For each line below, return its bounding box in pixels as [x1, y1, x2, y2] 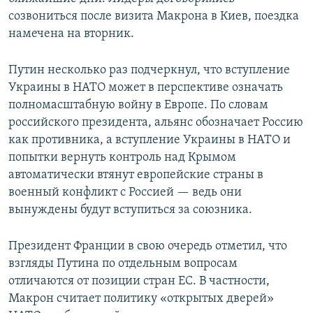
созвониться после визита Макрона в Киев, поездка [8, 10, 299, 24]
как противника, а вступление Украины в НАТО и [8, 133, 291, 147]
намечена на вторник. [8, 27, 134, 41]
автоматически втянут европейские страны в [8, 168, 263, 182]
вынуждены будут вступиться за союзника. [8, 203, 252, 217]
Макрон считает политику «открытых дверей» [8, 292, 274, 306]
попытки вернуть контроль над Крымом [8, 151, 236, 165]
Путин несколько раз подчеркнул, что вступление [8, 64, 290, 78]
